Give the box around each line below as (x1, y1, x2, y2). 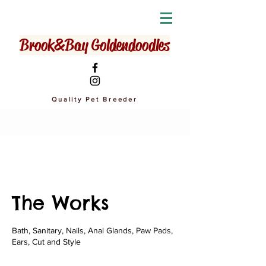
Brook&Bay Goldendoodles (19, 35, 170, 55)
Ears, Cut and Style (12, 237, 81, 246)
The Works (12, 191, 109, 215)
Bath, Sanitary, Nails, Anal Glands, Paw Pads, (12, 226, 173, 235)
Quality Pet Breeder (52, 96, 138, 103)
